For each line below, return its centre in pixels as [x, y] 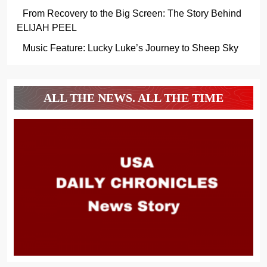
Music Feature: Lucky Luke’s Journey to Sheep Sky [130, 48]
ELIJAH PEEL [47, 27]
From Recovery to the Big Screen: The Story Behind [132, 13]
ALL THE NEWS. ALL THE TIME [133, 97]
